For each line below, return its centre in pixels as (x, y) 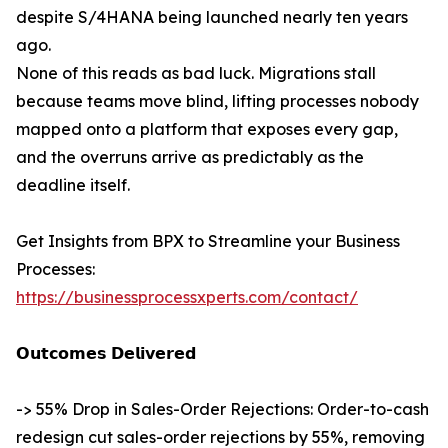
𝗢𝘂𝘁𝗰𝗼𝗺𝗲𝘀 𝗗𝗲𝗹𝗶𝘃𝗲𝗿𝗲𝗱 (106, 353)
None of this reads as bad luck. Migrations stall (196, 73)
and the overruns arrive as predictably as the (190, 157)
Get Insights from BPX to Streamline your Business (208, 241)
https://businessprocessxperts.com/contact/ (187, 297)
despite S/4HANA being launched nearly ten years (212, 17)
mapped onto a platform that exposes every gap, (207, 129)
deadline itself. (73, 185)
